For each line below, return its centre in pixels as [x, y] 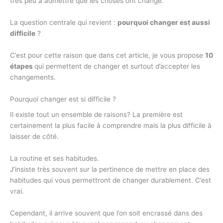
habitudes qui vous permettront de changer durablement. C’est [111, 180]
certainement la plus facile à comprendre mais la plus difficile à [111, 126]
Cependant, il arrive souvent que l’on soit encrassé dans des [106, 213]
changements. [33, 77]
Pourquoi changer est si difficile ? [63, 99]
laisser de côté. [34, 137]
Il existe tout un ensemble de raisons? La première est [96, 115]
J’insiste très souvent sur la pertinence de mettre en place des [110, 169]
